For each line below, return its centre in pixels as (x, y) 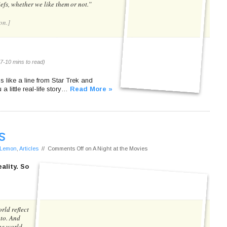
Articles (29, 148)
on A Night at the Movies (116, 148)
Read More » (91, 89)
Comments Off (66, 148)
